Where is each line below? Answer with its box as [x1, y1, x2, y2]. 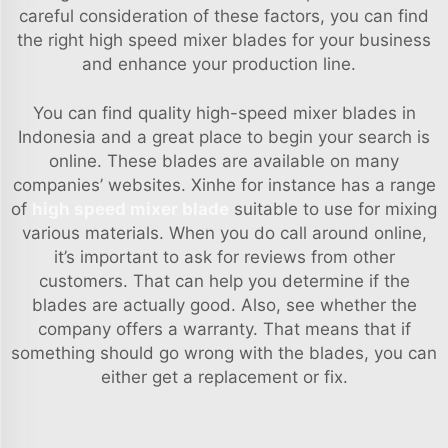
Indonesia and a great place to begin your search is [18, 127, 430, 147]
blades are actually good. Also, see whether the [31, 295, 417, 315]
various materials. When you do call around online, [21, 223, 427, 243]
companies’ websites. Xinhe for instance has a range [12, 175, 436, 195]
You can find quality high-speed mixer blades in [32, 103, 416, 123]
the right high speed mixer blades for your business [17, 30, 431, 50]
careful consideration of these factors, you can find [19, 6, 429, 26]
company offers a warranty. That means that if [37, 319, 411, 339]
